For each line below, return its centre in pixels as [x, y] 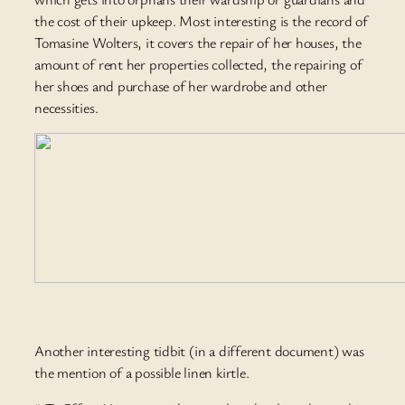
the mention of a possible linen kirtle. [142, 372]
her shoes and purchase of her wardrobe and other [181, 86]
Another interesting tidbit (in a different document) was [199, 350]
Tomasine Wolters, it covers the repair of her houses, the [198, 43]
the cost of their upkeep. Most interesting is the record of [202, 21]
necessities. [66, 108]
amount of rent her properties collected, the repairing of [198, 65]
